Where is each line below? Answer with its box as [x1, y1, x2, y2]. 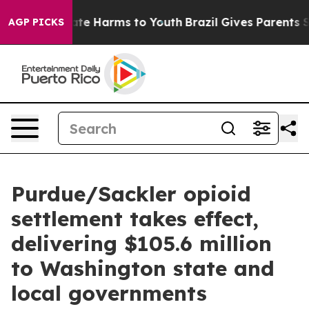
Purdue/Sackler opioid [11, 181, 251, 207]
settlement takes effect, [11, 206, 259, 232]
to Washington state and [11, 255, 275, 281]
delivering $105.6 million [11, 230, 272, 257]
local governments [11, 280, 207, 306]
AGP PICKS [8, 16, 64, 28]
